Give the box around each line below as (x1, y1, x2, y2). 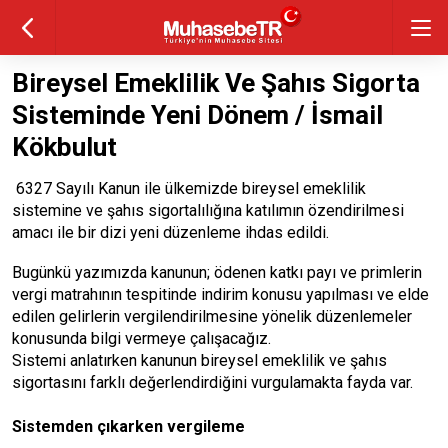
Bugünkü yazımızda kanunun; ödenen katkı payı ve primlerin (12, 263, 422, 282)
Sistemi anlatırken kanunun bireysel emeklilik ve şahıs (12, 351, 387, 370)
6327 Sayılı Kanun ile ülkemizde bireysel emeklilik (12, 179, 366, 198)
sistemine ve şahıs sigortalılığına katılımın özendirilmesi (12, 201, 404, 220)
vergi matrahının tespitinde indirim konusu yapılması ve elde (12, 285, 429, 304)
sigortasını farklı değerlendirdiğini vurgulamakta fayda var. (12, 373, 413, 392)
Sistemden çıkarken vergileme (12, 417, 245, 436)
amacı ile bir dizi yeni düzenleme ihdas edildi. (12, 223, 329, 242)
